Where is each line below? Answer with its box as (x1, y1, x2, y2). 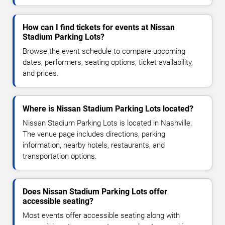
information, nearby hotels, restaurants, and (23, 140, 165, 150)
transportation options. (23, 151, 97, 161)
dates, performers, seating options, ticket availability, (23, 57, 193, 67)
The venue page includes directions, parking (23, 129, 165, 139)
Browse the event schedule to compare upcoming (23, 46, 185, 56)
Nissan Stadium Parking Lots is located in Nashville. (23, 118, 192, 128)
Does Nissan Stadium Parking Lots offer (23, 186, 167, 196)
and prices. (23, 68, 59, 78)
